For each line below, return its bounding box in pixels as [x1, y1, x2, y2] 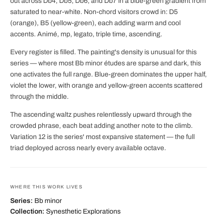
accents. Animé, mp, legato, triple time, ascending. [10, 31, 162, 38]
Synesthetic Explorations [46, 208, 121, 216]
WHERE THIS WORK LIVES [10, 184, 83, 190]
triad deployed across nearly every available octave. [10, 144, 166, 152]
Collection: [10, 208, 45, 216]
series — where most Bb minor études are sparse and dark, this [10, 60, 201, 67]
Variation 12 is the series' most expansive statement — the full [10, 133, 195, 141]
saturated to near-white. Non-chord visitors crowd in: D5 [10, 8, 178, 16]
